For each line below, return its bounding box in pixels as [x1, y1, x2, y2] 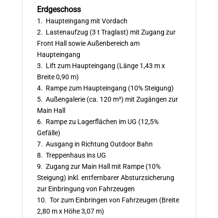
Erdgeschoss [36, 4, 81, 14]
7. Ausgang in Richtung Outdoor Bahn [36, 140, 153, 148]
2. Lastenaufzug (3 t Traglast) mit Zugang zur [36, 28, 176, 36]
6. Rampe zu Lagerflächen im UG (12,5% [36, 117, 159, 126]
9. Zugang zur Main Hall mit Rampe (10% [36, 162, 161, 170]
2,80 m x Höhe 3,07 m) [36, 207, 104, 215]
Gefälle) [36, 128, 60, 137]
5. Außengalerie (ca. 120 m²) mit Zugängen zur [36, 95, 178, 103]
